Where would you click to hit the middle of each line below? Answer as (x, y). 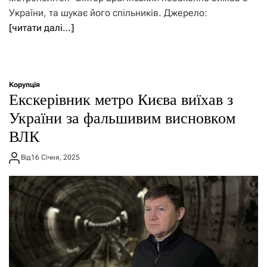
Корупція (24, 84)
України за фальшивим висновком (122, 118)
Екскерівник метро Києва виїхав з (121, 100)
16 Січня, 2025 (55, 158)
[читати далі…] (41, 27)
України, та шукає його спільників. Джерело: (108, 13)
